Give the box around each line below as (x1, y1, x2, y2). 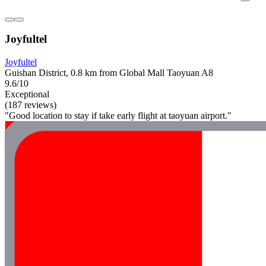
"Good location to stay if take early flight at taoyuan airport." (5, 110, 232, 121)
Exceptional (5, 89, 49, 100)
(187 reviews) (5, 100, 56, 110)
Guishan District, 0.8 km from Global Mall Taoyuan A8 (5, 68, 213, 78)
